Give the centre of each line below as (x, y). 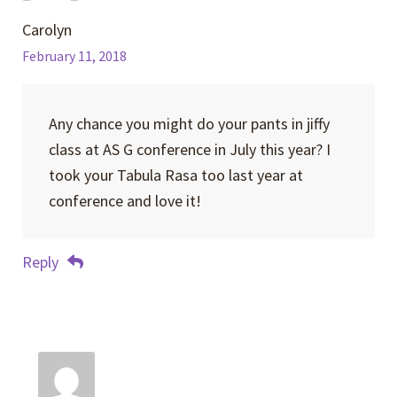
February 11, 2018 (75, 57)
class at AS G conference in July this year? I (189, 149)
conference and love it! (125, 200)
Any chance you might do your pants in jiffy (189, 123)
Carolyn (47, 30)
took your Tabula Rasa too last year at (175, 175)
